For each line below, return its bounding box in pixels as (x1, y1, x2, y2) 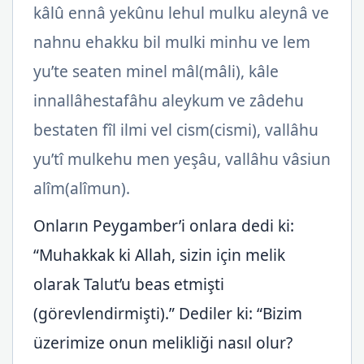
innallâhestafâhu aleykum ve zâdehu (33, 89, 304, 111)
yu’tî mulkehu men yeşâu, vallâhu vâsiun (33, 148, 331, 170)
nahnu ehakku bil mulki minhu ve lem (33, 31, 310, 53)
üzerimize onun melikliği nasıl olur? (33, 331, 292, 353)
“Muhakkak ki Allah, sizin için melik (33, 244, 285, 266)
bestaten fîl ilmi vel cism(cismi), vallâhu (33, 119, 318, 141)
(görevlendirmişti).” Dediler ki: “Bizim (33, 302, 302, 324)
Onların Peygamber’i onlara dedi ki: (33, 214, 294, 236)
